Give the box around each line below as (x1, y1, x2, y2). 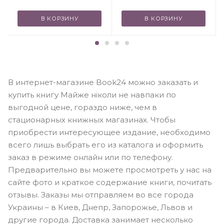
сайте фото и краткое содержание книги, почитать (8, 177, 211, 187)
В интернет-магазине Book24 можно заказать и (8, 77, 198, 87)
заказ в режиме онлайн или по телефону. (8, 152, 173, 162)
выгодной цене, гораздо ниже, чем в (8, 102, 157, 112)
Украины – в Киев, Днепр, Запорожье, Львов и (8, 202, 192, 212)
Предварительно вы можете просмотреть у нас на (8, 165, 211, 175)
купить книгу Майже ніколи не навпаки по (8, 90, 176, 100)
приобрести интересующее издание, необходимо (8, 127, 210, 137)
